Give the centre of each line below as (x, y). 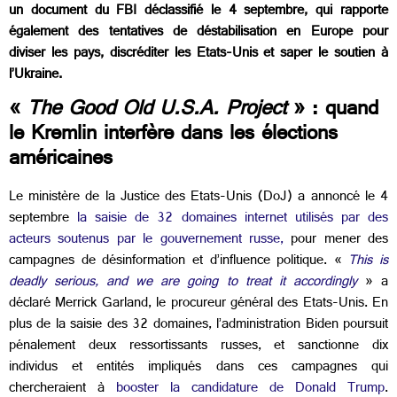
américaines (61, 162)
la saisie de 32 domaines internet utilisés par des (233, 220)
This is (368, 262)
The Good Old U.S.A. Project (157, 112)
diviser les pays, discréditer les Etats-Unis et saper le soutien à (198, 54)
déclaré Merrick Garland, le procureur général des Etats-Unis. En (198, 305)
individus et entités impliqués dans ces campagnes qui (198, 369)
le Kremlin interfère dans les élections (173, 137)
